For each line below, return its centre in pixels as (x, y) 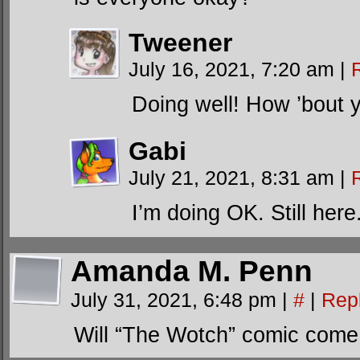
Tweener (180, 43)
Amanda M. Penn (192, 271)
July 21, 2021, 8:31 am (234, 178)
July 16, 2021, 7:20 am (234, 69)
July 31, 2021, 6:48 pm (176, 300)
